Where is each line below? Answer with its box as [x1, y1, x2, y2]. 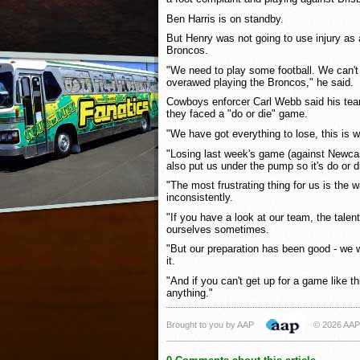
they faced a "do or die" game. [166, 108, 308, 121]
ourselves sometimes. [166, 223, 269, 235]
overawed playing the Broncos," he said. [166, 76, 354, 88]
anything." [166, 287, 213, 300]
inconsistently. [166, 191, 233, 204]
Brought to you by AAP [166, 319, 254, 329]
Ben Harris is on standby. [166, 12, 284, 25]
